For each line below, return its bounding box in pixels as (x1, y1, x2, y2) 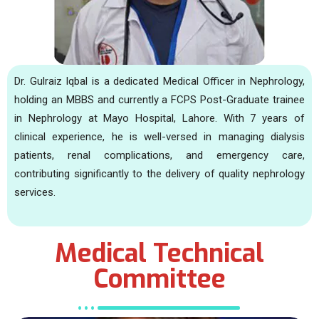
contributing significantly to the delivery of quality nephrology (14, 167, 305, 181)
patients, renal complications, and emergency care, (14, 149, 305, 162)
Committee (93, 262, 226, 297)
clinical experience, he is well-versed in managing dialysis (14, 130, 305, 144)
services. (14, 186, 56, 199)
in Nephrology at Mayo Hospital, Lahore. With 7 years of (14, 112, 305, 125)
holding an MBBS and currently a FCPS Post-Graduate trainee (14, 93, 305, 107)
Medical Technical (55, 236, 264, 271)
